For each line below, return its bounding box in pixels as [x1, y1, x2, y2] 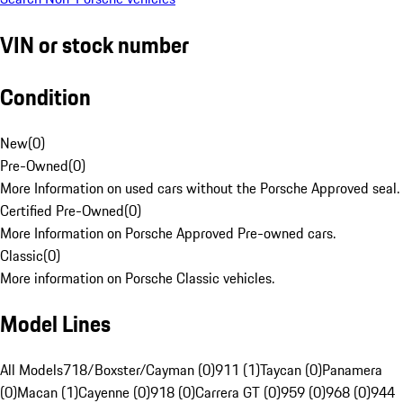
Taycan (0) [260, 359, 322, 381]
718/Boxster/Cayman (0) [63, 359, 215, 381]
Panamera [322, 359, 382, 381]
